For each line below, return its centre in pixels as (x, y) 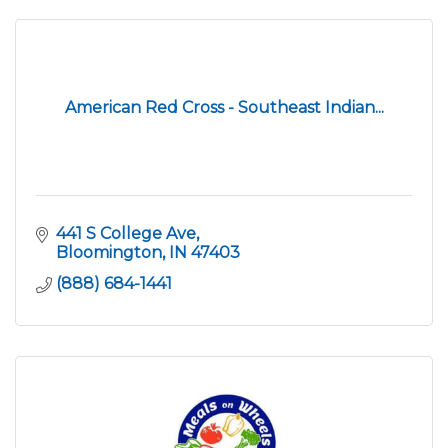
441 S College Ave (126, 233)
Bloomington (109, 252)
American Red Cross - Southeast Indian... (224, 107)
